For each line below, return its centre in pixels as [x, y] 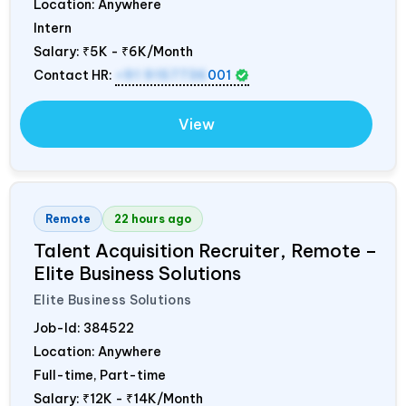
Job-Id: [58, 329]
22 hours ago [153, 219]
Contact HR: [74, 76]
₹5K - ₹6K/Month [138, 52]
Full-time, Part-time [100, 376]
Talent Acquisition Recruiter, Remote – [205, 251]
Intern [53, 29]
